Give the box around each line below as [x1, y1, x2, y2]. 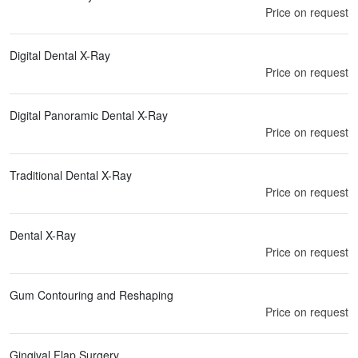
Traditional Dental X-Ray [10, 166, 132, 183]
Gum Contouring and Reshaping [10, 286, 173, 303]
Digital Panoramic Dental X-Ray [10, 106, 168, 123]
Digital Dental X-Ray [10, 46, 110, 63]
